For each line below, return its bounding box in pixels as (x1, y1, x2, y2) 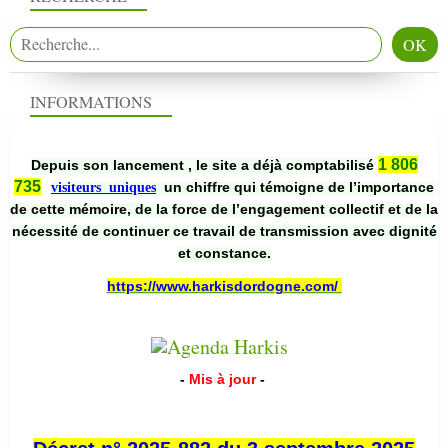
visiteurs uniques (51, 179, 156, 195)
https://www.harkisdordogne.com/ (106, 277, 342, 294)
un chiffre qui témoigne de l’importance (160, 178, 434, 195)
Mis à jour (188, 370, 256, 387)
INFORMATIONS (30, 90, 152, 113)
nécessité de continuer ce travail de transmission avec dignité (11, 222, 437, 239)
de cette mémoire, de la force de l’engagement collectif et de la (10, 200, 438, 217)
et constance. (177, 244, 271, 261)
